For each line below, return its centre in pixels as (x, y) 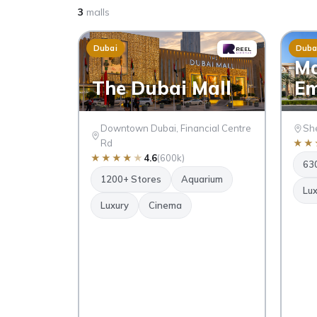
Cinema (165, 206)
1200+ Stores (131, 179)
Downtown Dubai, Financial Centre (175, 128)
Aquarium (202, 179)
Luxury (114, 206)
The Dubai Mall (161, 88)
